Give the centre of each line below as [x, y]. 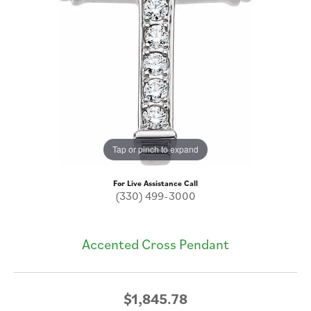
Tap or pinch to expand [155, 149]
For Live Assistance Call [155, 183]
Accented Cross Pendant [155, 244]
